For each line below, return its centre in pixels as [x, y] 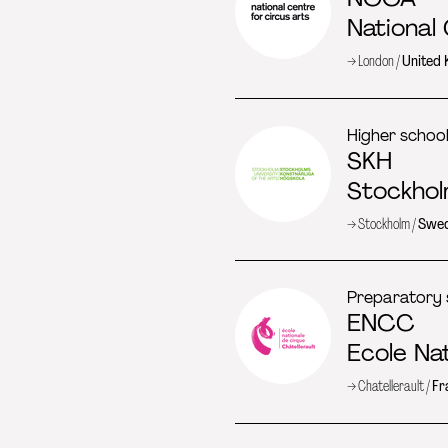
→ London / [374, 61]
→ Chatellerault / [389, 385]
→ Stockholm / [382, 223]
